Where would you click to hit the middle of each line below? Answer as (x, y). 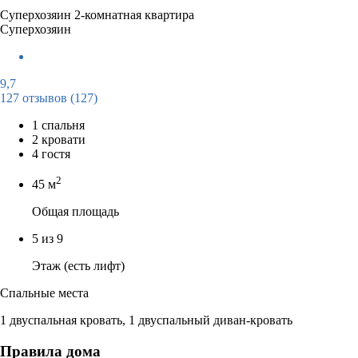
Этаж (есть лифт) (78, 266)
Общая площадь (76, 212)
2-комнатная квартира (134, 14)
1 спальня (58, 125)
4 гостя (51, 153)
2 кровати (59, 139)
